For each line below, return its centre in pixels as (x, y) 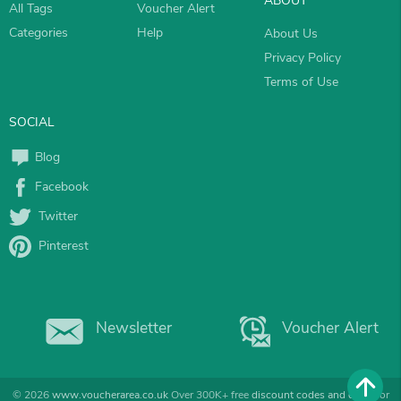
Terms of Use (302, 82)
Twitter (55, 217)
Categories (38, 33)
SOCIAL (32, 123)
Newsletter (134, 328)
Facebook (60, 187)
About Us (291, 34)
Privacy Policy (303, 58)
